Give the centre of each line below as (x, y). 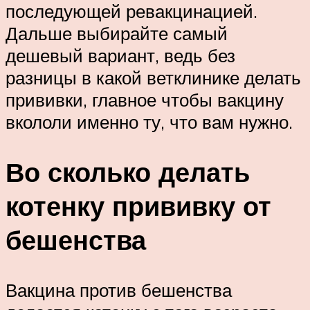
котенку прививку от (138, 206)
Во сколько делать (128, 172)
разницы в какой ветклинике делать (153, 78)
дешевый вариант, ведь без (120, 56)
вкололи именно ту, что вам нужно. (149, 122)
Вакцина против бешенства (119, 290)
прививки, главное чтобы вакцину (145, 100)
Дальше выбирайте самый (117, 34)
